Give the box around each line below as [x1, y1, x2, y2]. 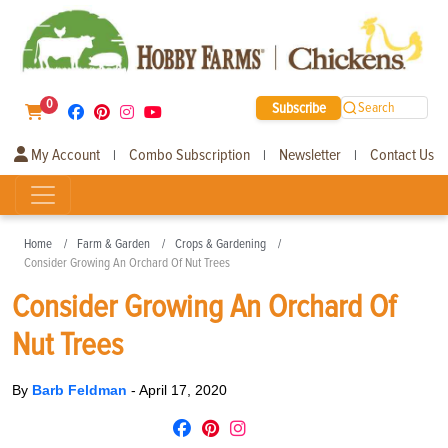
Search [358, 99, 396, 117]
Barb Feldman [32, 381, 131, 398]
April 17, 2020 [139, 381, 227, 398]
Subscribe [271, 98, 326, 117]
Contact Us [370, 144, 434, 165]
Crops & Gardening [175, 235, 266, 252]
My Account [28, 144, 100, 165]
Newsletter [279, 144, 341, 165]
